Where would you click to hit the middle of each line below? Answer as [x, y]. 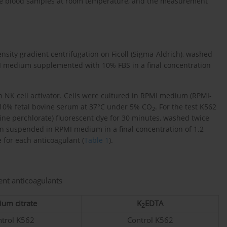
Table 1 [97, 140]
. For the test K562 [186, 107]
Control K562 [150, 220]
